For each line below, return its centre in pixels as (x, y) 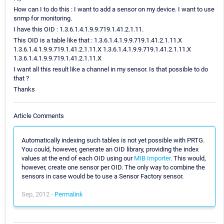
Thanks (24, 89)
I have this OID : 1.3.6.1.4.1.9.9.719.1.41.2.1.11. (78, 29)
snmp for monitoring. (43, 18)
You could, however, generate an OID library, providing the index (110, 149)
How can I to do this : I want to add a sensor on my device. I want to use (114, 9)
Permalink (69, 194)
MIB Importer (152, 158)
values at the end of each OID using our (78, 158)
